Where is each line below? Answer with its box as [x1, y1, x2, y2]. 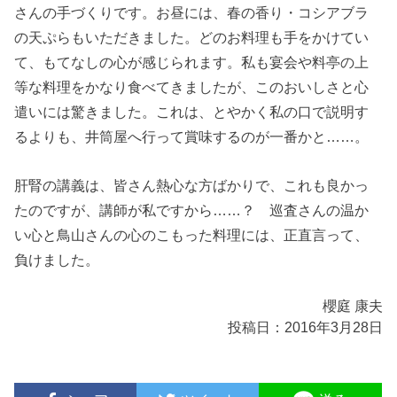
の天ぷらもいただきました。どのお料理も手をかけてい [14, 29, 370, 46]
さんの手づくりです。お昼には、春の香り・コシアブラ [14, 4, 370, 21]
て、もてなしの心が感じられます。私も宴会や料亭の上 [14, 54, 370, 71]
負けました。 [14, 251, 100, 268]
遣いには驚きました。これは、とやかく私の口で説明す [14, 104, 370, 121]
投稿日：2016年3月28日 [227, 319, 383, 336]
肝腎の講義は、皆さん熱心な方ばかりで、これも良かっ [14, 176, 370, 193]
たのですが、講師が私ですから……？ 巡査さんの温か [14, 201, 370, 218]
